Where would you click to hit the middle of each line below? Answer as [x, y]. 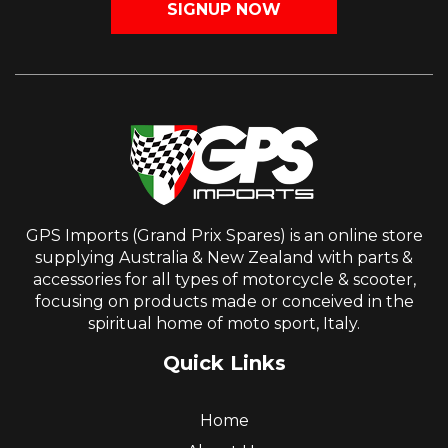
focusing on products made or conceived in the [224, 302]
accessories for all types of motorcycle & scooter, [224, 280]
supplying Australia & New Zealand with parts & [224, 258]
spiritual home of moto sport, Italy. [224, 324]
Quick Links [224, 363]
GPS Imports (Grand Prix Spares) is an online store [224, 236]
